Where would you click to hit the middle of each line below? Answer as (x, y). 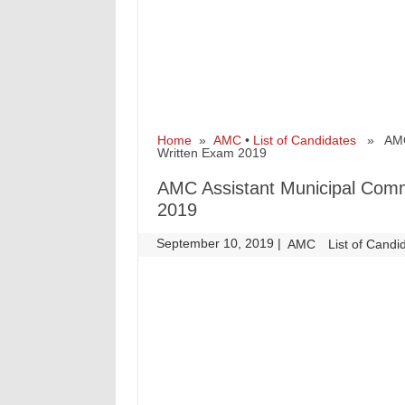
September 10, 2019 (217, 243)
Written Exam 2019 (212, 153)
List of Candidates (304, 140)
